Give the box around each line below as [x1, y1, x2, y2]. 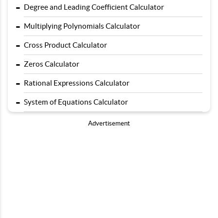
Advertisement [88, 120, 130, 127]
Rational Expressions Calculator [24, 79, 129, 87]
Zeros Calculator [24, 60, 79, 68]
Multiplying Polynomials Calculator [24, 22, 140, 30]
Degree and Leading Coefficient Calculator [24, 3, 164, 11]
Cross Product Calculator [24, 41, 107, 49]
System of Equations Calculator [24, 98, 128, 106]
